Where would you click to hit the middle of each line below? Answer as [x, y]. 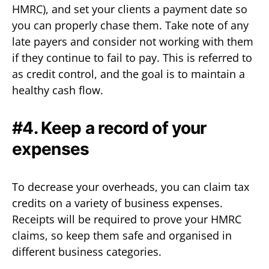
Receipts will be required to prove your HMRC [127, 219]
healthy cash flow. [58, 90]
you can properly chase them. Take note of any [130, 25]
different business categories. [87, 251]
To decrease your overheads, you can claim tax [131, 186]
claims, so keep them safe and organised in [122, 235]
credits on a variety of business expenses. [117, 203]
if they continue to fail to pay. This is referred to [132, 57]
